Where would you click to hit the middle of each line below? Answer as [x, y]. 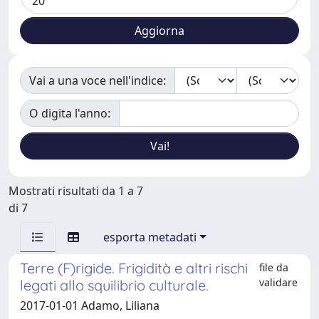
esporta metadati [150, 237]
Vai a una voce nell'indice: [98, 80]
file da [273, 267]
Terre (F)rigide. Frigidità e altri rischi [134, 268]
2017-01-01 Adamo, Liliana [90, 305]
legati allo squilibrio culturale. [114, 285]
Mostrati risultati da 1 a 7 [76, 191]
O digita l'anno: [70, 113]
